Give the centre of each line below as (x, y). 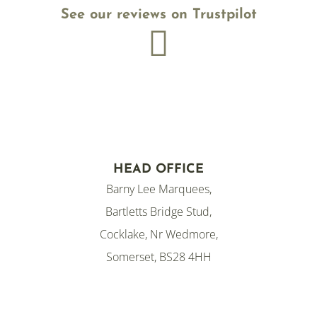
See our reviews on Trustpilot (158, 15)
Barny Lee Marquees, (158, 189)
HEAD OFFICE (158, 170)
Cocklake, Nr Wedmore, (158, 235)
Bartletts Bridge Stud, (158, 212)
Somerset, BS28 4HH (158, 257)
